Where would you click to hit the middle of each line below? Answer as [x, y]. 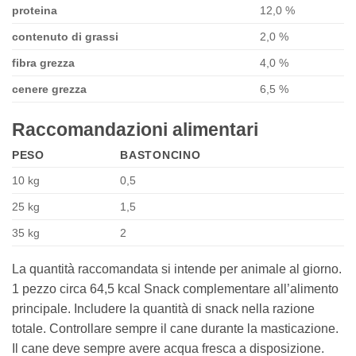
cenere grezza [49, 89]
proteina [35, 11]
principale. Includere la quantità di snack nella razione [163, 309]
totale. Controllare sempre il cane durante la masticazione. [175, 329]
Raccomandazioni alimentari [135, 130]
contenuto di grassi [65, 37]
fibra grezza [43, 63]
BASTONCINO [161, 155]
